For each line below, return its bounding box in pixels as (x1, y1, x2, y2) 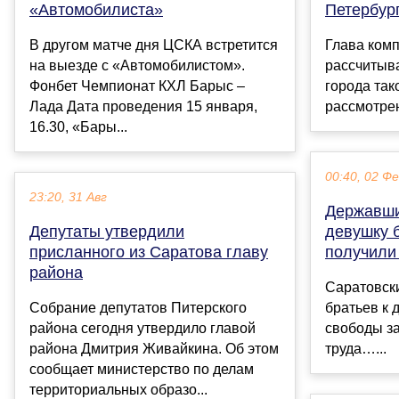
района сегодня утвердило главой (29, 320, 256, 336)
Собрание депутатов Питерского (29, 299, 247, 315)
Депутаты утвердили (29, 222, 184, 240)
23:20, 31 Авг (29, 190, 107, 204)
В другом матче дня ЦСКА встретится (29, 37, 278, 53)
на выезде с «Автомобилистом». (29, 57, 245, 73)
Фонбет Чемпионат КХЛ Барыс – (29, 77, 245, 94)
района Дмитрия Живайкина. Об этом (29, 340, 279, 356)
